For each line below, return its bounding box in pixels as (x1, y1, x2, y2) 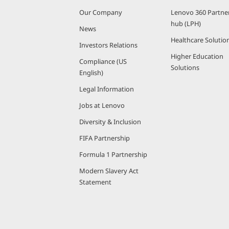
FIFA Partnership (79, 133, 130, 143)
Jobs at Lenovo (79, 101, 125, 110)
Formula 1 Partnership (79, 150, 147, 159)
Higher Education (171, 52, 223, 61)
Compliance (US (79, 57, 127, 66)
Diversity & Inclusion (79, 117, 141, 126)
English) (79, 68, 103, 77)
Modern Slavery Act (79, 166, 139, 175)
